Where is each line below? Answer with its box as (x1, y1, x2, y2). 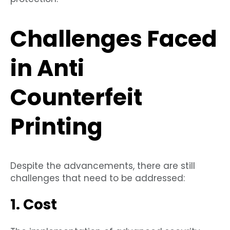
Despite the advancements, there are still (10, 160, 195, 172)
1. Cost (10, 195, 57, 215)
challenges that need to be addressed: (10, 172, 185, 185)
